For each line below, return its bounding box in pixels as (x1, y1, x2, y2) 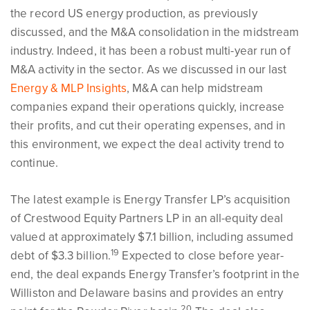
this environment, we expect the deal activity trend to (10, 137, 285, 152)
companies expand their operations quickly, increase (10, 100, 285, 114)
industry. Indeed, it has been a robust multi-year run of (10, 44, 291, 58)
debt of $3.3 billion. (10, 248, 111, 263)
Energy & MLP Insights (10, 81, 127, 95)
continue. (10, 156, 58, 170)
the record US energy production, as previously (10, 6, 257, 21)
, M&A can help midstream (127, 81, 264, 95)
